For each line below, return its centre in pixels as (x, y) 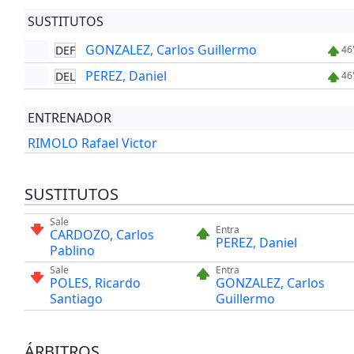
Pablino (72, 251)
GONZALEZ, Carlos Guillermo (171, 50)
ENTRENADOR (69, 118)
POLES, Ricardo (95, 283)
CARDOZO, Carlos (102, 235)
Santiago (76, 299)
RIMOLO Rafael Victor (92, 143)
